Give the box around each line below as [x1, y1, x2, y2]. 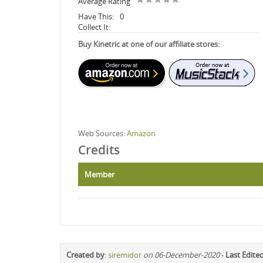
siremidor [108, 249, 141, 260]
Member [85, 168, 114, 180]
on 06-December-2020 [143, 249, 220, 260]
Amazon [127, 127, 156, 139]
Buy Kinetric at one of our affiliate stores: [78, 38, 220, 49]
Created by [66, 249, 104, 260]
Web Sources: [78, 127, 127, 139]
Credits [78, 141, 120, 158]
